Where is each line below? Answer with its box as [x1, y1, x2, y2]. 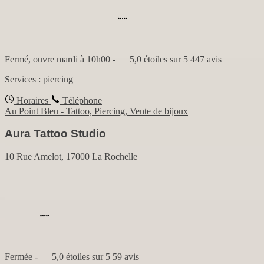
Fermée [5, 252, 32, 262]
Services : [5, 74, 43, 84]
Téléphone [60, 95, 102, 105]
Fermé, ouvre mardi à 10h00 [5, 54, 110, 64]
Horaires [14, 95, 48, 105]
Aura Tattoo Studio [5, 127, 106, 140]
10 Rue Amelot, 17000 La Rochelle [5, 151, 137, 162]
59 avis [113, 252, 139, 262]
